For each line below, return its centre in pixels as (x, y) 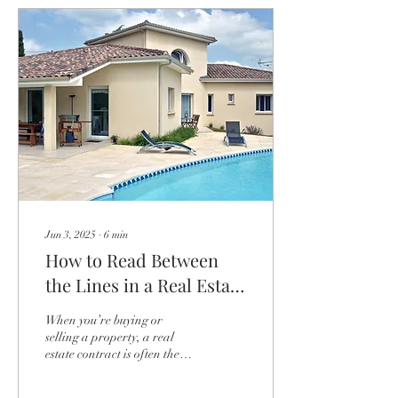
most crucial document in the (119, 371)
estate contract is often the (112, 354)
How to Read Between (132, 260)
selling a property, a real (110, 337)
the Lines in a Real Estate (145, 285)
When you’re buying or (104, 320)
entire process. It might (104, 388)
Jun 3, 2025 (71, 235)
